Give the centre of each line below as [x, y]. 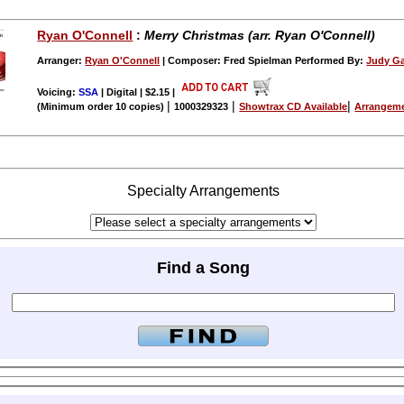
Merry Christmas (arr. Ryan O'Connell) [260, 36]
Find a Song [203, 267]
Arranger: [61, 61]
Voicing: [58, 92]
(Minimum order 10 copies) [102, 107]
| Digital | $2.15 [136, 92]
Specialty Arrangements [203, 191]
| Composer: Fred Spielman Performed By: [263, 61]
